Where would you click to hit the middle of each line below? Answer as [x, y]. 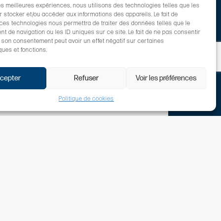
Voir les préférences [166, 78]
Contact [63, 171]
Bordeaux [63, 210]
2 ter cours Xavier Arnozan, [105, 198]
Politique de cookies [86, 99]
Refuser [86, 78]
